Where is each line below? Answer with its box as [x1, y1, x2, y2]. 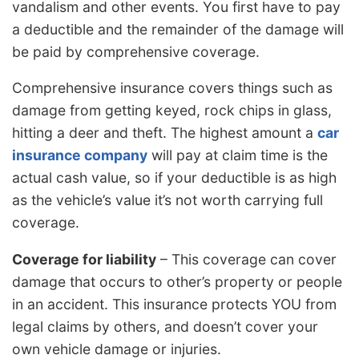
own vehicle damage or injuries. [12, 340, 221, 357]
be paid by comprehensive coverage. [12, 42, 260, 60]
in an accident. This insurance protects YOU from [12, 295, 337, 313]
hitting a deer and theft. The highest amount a [12, 124, 317, 142]
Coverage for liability [12, 250, 156, 268]
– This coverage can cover [156, 250, 337, 268]
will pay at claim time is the [147, 147, 328, 164]
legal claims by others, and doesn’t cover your [12, 317, 318, 335]
